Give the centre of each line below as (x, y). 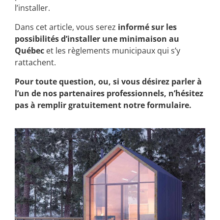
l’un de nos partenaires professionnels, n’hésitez (109, 94)
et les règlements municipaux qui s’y (113, 51)
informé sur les (147, 27)
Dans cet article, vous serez (66, 27)
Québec (30, 51)
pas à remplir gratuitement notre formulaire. (103, 105)
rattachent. (35, 63)
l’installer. (33, 8)
